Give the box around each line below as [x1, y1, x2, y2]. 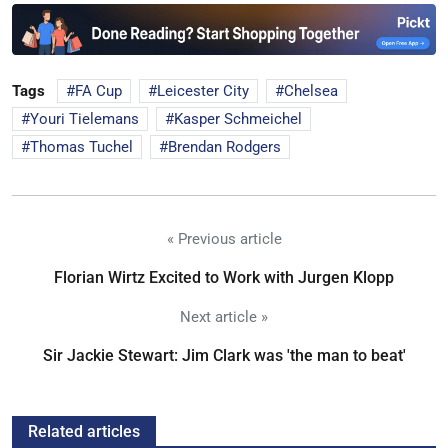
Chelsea [284, 81, 338, 100]
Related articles [28, 421, 140, 441]
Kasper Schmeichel [174, 109, 302, 128]
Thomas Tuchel [30, 137, 133, 156]
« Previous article [166, 229, 282, 248]
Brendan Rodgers [168, 137, 281, 156]
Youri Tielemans [30, 109, 139, 128]
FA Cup [75, 81, 122, 100]
